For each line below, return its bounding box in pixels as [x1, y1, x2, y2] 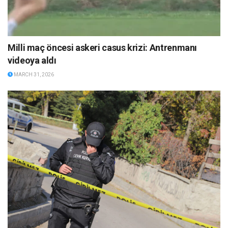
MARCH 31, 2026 [13, 71, 54, 77]
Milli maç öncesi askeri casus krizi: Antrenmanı [8, 42, 197, 53]
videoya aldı [8, 54, 56, 66]
